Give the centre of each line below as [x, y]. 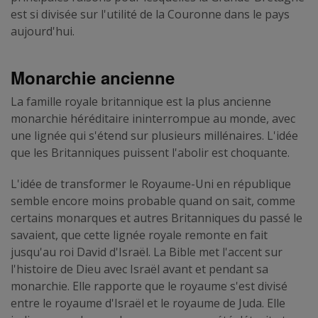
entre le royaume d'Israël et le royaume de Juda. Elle [148, 303]
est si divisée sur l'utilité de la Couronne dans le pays [150, 14]
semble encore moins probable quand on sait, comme [153, 201]
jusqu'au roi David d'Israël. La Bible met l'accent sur [147, 252]
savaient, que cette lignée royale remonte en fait [139, 235]
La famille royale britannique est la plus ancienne [141, 101]
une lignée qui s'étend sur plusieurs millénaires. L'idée [154, 135]
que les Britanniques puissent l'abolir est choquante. [150, 152]
